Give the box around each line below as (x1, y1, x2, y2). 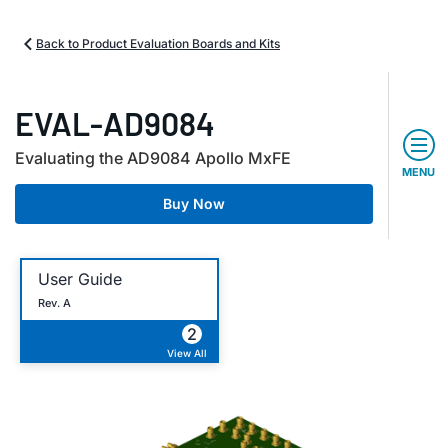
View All (167, 347, 207, 359)
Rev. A (38, 295, 71, 310)
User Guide (38, 268, 122, 289)
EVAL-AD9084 (15, 104, 215, 142)
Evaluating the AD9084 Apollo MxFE (15, 148, 291, 168)
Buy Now (163, 195, 225, 212)
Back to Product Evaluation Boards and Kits (36, 36, 280, 51)
